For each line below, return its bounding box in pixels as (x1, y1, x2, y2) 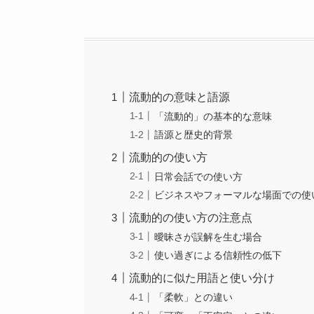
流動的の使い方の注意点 (129, 212, 253, 224)
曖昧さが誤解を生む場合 (154, 231, 263, 243)
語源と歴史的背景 (154, 129, 233, 141)
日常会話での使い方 (154, 170, 243, 182)
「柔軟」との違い (154, 292, 233, 303)
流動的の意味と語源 (129, 90, 231, 103)
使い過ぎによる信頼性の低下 (154, 250, 282, 261)
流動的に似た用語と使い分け (129, 272, 275, 285)
